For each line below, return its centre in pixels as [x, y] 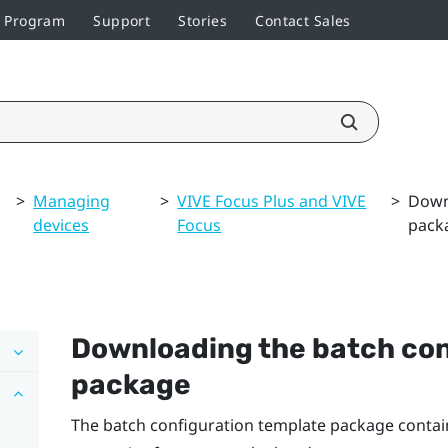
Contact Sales [303, 20]
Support [122, 20]
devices [61, 224]
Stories [203, 20]
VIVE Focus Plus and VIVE [272, 200]
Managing [72, 200]
